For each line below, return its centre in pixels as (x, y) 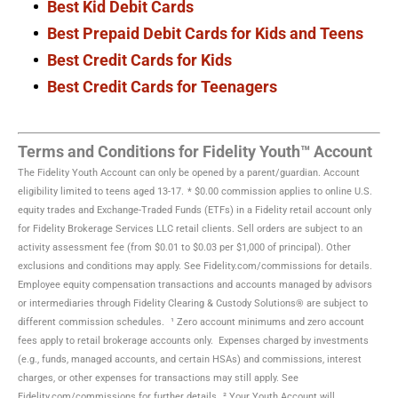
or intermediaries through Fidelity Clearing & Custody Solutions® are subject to (193, 304)
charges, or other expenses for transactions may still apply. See (158, 378)
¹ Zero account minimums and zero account (267, 322)
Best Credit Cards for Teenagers (162, 87)
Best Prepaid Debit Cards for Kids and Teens (205, 34)
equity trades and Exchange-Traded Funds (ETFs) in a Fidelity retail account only (195, 211)
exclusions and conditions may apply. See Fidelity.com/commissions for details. (195, 267)
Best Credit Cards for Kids (139, 60)
